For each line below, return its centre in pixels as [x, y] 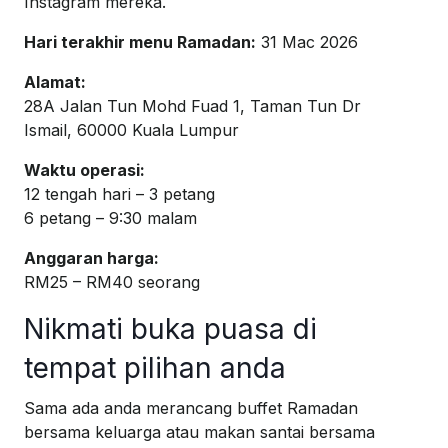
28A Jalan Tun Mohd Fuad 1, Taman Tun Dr [192, 106]
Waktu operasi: [84, 170]
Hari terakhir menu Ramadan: [140, 42]
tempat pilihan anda [155, 368]
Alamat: [55, 82]
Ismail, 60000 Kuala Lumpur [131, 130]
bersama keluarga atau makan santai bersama [199, 432]
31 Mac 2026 [307, 42]
